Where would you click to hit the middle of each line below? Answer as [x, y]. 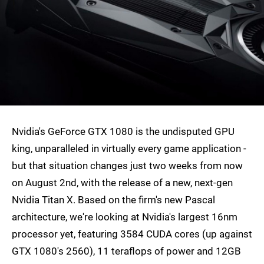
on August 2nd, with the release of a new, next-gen [122, 183]
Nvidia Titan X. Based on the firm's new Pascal [113, 200]
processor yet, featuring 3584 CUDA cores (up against [132, 234]
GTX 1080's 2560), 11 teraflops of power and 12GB [126, 251]
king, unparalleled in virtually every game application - [129, 149]
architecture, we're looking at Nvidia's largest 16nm [125, 217]
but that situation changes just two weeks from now [127, 166]
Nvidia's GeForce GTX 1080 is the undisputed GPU [123, 132]
